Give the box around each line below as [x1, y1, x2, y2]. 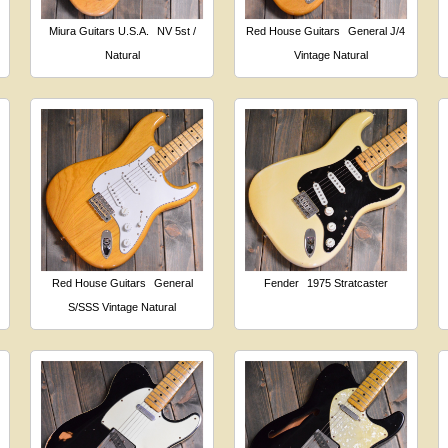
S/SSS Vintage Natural [68, 300, 177, 313]
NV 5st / [156, 24, 196, 37]
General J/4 [348, 24, 406, 37]
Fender [263, 276, 299, 289]
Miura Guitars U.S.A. [48, 24, 149, 37]
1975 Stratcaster [306, 276, 388, 289]
